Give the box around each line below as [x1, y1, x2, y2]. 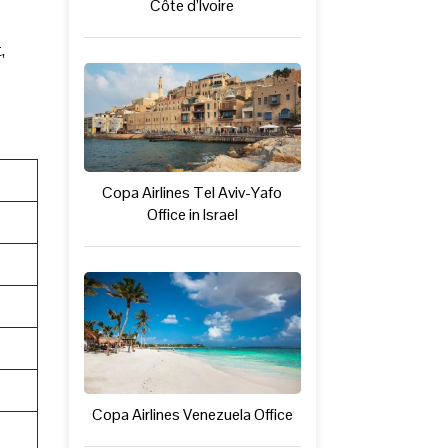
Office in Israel [146, 204, 238, 226]
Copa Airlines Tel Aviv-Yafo [102, 182, 283, 204]
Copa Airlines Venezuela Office [91, 404, 293, 426]
